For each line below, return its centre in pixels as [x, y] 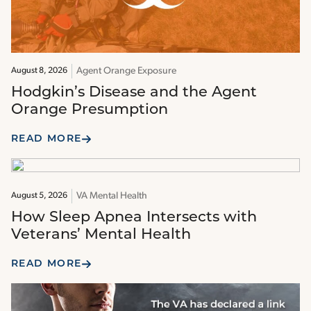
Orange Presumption [92, 110]
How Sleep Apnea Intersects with [134, 217]
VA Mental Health [112, 196]
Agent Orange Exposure [126, 71]
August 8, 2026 [39, 70]
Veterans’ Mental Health [101, 235]
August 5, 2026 [39, 195]
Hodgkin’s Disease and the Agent [134, 92]
